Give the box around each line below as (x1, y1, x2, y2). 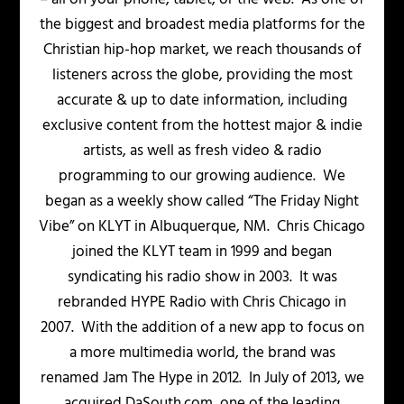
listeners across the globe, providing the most (51, 63, 353, 88)
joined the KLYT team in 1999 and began (72, 240, 332, 265)
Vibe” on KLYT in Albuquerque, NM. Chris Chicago (39, 215, 365, 240)
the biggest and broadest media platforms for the (39, 13, 365, 38)
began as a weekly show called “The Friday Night (45, 189, 359, 215)
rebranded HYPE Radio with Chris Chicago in (58, 290, 346, 316)
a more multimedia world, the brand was (69, 341, 335, 366)
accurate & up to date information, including (57, 88, 347, 114)
